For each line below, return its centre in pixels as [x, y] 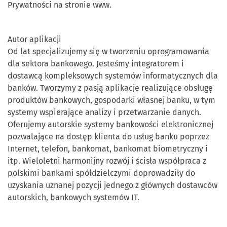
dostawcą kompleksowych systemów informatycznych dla [113, 76]
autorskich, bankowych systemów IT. [73, 197]
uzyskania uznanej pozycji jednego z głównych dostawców [112, 185]
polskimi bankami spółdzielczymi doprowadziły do [101, 173]
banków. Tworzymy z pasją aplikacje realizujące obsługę [110, 88]
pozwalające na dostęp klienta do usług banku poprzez [108, 137]
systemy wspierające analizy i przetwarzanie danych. [104, 112]
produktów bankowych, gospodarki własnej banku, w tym [111, 100]
